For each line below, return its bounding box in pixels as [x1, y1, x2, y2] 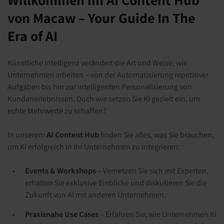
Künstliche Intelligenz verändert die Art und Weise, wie [7, 57, 187, 68]
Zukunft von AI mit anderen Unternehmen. [25, 189, 166, 200]
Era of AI [7, 26, 57, 45]
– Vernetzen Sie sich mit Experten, [97, 165, 208, 176]
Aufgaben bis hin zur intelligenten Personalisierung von [7, 81, 192, 92]
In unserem [7, 129, 46, 140]
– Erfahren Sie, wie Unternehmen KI [98, 209, 216, 219]
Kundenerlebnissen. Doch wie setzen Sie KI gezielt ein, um [7, 93, 200, 104]
